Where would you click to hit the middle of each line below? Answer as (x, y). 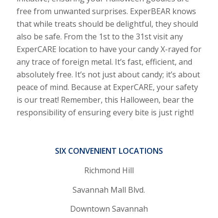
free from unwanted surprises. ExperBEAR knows (106, 11)
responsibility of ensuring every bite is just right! (105, 113)
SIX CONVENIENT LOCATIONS (109, 151)
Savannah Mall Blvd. (109, 190)
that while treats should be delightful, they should (107, 24)
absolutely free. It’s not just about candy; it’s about (108, 75)
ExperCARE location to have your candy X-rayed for (109, 49)
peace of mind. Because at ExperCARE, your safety (107, 87)
